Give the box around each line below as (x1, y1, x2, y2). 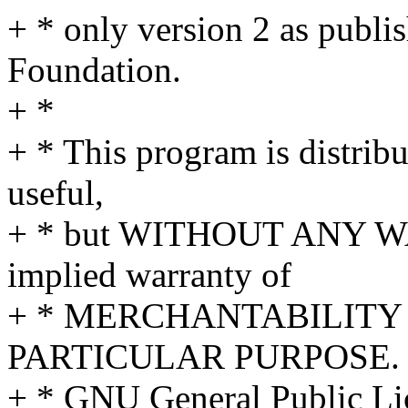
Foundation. (7, 50, 181, 90)
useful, (7, 173, 104, 213)
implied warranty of (7, 255, 291, 295)
